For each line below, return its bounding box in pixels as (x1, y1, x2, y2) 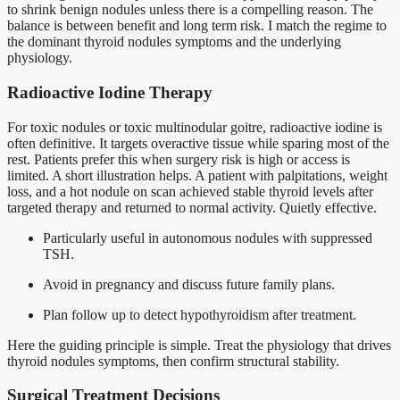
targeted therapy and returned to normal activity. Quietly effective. (7, 199, 377, 215)
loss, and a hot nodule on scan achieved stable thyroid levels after (7, 183, 373, 199)
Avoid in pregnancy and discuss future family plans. (43, 276, 335, 292)
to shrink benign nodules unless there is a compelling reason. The (7, 2, 373, 18)
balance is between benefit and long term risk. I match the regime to (7, 18, 387, 34)
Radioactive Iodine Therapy (7, 83, 212, 102)
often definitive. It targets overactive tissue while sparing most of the (7, 135, 389, 151)
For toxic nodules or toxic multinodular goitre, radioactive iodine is (7, 119, 382, 135)
